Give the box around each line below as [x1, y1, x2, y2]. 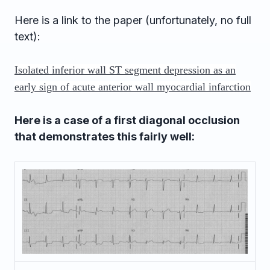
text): [14, 30, 40, 43]
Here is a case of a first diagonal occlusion [14, 114, 240, 127]
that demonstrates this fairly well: [14, 130, 195, 143]
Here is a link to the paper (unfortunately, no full [14, 14, 251, 27]
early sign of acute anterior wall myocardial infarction [14, 81, 251, 93]
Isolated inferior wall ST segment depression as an [14, 64, 236, 76]
